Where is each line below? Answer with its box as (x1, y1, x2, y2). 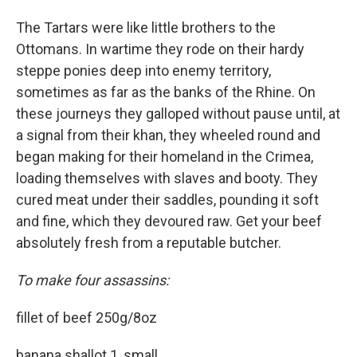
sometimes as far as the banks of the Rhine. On (16, 83, 316, 100)
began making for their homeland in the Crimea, (16, 147, 313, 165)
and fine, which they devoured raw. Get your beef (16, 212, 322, 229)
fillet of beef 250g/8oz (16, 308, 157, 326)
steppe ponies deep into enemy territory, (16, 61, 271, 79)
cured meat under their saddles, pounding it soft (16, 190, 319, 208)
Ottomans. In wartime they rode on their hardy (16, 40, 304, 57)
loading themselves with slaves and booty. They (16, 169, 318, 186)
